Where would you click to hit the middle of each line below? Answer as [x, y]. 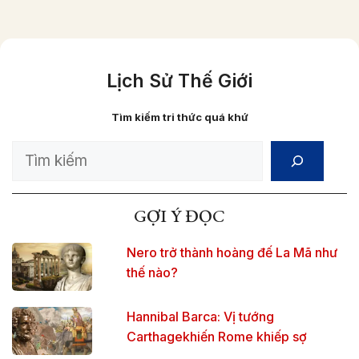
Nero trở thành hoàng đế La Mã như [232, 253]
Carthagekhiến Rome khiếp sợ [216, 337]
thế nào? [152, 273]
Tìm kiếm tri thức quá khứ [179, 117]
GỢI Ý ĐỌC [179, 216]
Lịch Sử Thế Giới [179, 81]
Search [36, 153]
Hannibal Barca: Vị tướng [200, 317]
